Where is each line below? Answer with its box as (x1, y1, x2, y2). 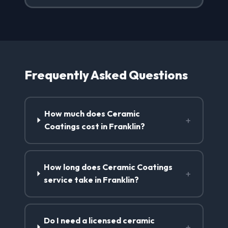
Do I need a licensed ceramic (44, 215, 155, 226)
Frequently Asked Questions (24, 67, 188, 82)
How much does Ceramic (44, 108, 140, 119)
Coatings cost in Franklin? (44, 121, 145, 132)
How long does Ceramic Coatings (44, 162, 173, 173)
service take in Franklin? (44, 175, 139, 185)
